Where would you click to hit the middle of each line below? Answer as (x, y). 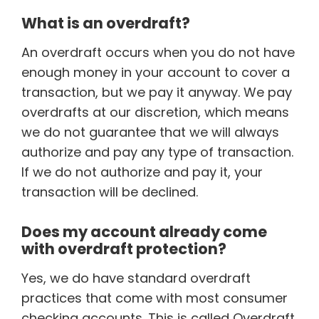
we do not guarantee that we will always (150, 132)
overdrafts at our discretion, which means (155, 112)
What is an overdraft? (106, 23)
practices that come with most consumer (155, 298)
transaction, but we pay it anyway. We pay (157, 92)
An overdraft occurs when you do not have (158, 52)
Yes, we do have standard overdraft (136, 278)
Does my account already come (144, 232)
